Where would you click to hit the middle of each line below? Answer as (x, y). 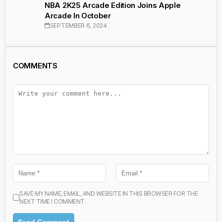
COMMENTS (35, 65)
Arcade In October (78, 16)
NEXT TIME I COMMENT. (53, 201)
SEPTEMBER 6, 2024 (78, 26)
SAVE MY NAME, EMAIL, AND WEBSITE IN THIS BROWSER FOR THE (109, 193)
